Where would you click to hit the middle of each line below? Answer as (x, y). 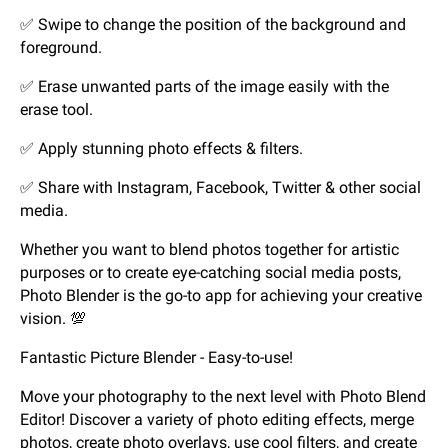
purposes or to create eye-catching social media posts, (210, 273)
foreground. (61, 48)
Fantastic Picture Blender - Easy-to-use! (156, 358)
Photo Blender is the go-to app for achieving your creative (221, 296)
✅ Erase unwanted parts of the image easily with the (204, 87)
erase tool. (56, 110)
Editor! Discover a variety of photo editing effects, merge (217, 420)
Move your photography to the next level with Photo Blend (223, 397)
